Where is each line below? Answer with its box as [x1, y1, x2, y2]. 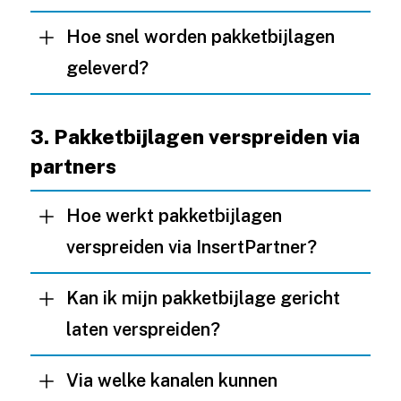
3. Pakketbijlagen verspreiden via [30, 124, 360, 149]
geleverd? [65, 57, 149, 79]
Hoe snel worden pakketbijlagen [65, 26, 335, 47]
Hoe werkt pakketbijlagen [65, 205, 282, 226]
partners [30, 154, 116, 178]
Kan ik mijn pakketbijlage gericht [65, 287, 340, 309]
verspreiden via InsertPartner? [65, 236, 317, 258]
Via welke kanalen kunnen [65, 370, 277, 391]
